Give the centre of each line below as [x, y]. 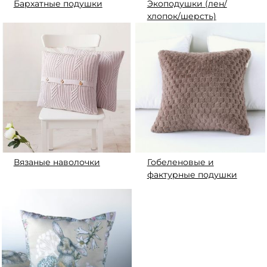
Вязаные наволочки [57, 162]
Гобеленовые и [180, 162]
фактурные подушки [192, 175]
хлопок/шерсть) [181, 16]
